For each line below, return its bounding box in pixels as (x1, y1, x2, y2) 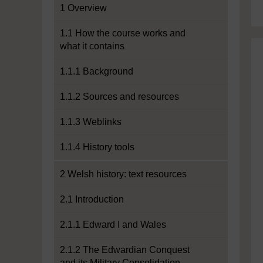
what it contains (60, 41, 124, 51)
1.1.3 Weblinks (60, 117, 122, 127)
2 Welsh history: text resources (60, 169, 187, 179)
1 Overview (60, 3, 107, 13)
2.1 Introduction (60, 194, 124, 204)
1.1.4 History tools (60, 142, 134, 152)
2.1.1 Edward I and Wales (60, 220, 166, 230)
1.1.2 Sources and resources (60, 92, 179, 102)
